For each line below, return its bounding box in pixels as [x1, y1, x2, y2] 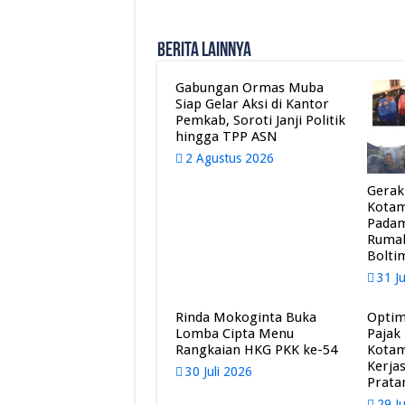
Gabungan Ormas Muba [174, 80, 324, 97]
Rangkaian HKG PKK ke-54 [174, 341, 337, 358]
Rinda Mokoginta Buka [174, 308, 316, 325]
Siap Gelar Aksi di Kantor [174, 96, 329, 113]
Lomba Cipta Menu [174, 325, 294, 342]
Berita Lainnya [156, 41, 251, 62]
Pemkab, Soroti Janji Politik [174, 112, 345, 129]
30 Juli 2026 [184, 363, 252, 379]
